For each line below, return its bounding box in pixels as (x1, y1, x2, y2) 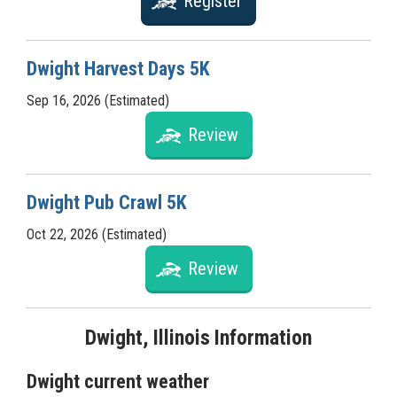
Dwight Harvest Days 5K (27, 58, 210, 80)
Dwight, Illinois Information (85, 325, 312, 350)
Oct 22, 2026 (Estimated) (27, 226, 167, 243)
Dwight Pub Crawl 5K (27, 191, 187, 214)
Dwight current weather (27, 370, 209, 393)
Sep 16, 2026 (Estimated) (27, 92, 169, 109)
